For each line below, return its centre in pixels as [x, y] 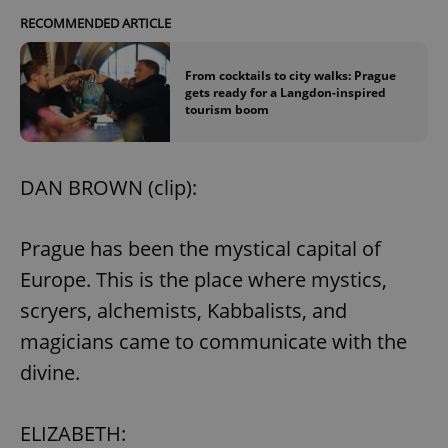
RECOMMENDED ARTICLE [95, 22]
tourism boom [227, 109]
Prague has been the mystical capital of [200, 249]
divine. [50, 373]
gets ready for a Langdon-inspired [285, 92]
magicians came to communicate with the [213, 342]
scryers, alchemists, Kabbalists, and [183, 311]
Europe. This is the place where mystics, [203, 280]
